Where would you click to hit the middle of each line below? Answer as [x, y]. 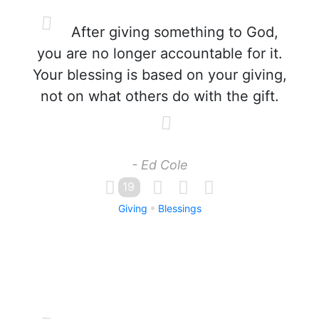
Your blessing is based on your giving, [159, 75]
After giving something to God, [172, 32]
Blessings [179, 208]
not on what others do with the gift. [159, 96]
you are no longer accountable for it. [159, 53]
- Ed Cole [159, 165]
